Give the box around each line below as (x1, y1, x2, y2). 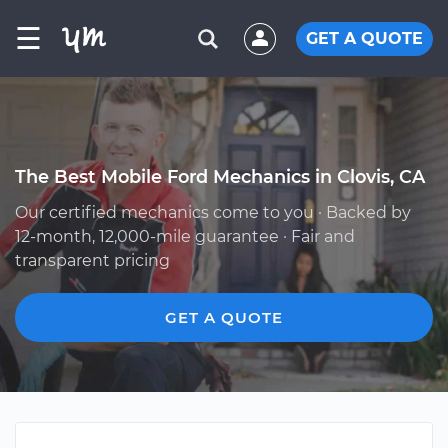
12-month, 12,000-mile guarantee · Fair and (15, 227, 355, 246)
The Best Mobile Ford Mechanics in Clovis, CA (15, 166, 425, 187)
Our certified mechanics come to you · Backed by (15, 203, 411, 222)
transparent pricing (15, 251, 170, 270)
